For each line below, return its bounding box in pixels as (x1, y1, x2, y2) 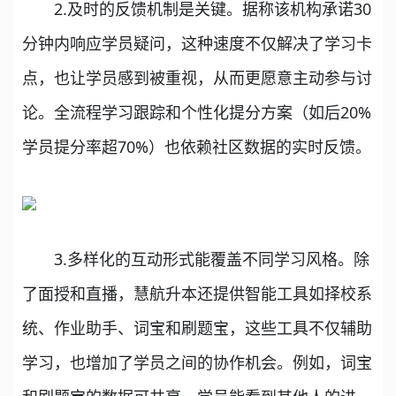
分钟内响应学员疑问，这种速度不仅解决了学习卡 (22, 32, 372, 54)
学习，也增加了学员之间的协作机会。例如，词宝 (22, 351, 372, 373)
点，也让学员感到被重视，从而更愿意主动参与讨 (22, 66, 372, 88)
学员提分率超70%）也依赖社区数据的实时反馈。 (22, 135, 371, 157)
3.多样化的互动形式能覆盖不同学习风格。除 (22, 247, 369, 270)
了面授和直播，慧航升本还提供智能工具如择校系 (22, 282, 372, 304)
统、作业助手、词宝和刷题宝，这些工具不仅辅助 (22, 316, 372, 339)
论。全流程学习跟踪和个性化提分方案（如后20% (22, 101, 371, 123)
